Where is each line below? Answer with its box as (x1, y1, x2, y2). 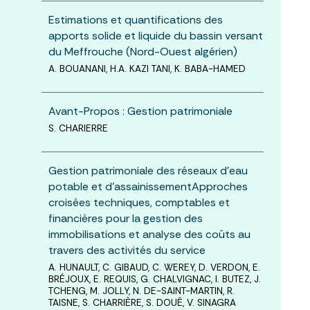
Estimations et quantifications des (48, 12, 223, 27)
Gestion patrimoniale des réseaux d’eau (48, 163, 248, 178)
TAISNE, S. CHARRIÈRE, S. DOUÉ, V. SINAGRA (48, 296, 236, 309)
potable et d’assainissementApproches (48, 179, 248, 194)
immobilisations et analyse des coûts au (48, 226, 250, 241)
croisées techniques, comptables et (48, 194, 230, 210)
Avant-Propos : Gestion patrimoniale (48, 103, 232, 118)
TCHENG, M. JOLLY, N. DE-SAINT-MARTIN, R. (48, 284, 235, 297)
